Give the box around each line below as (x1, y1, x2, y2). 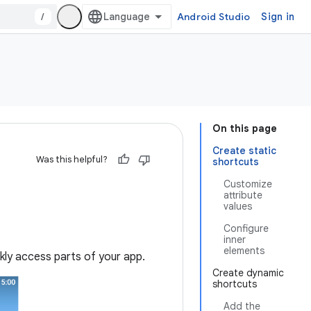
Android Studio (176, 10, 251, 23)
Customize (224, 178, 272, 190)
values (224, 200, 252, 212)
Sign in (261, 10, 294, 23)
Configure (224, 222, 269, 235)
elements (224, 244, 264, 257)
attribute (224, 189, 262, 201)
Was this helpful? (36, 153, 108, 165)
